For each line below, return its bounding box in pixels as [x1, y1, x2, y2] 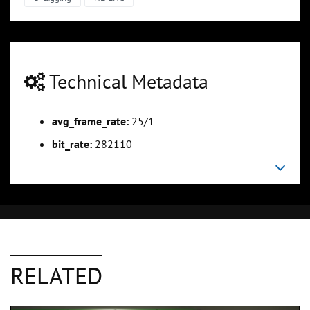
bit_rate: [52, 136, 92, 151]
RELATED [10, 259, 102, 291]
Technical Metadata [45, 68, 208, 94]
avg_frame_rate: [52, 113, 129, 128]
